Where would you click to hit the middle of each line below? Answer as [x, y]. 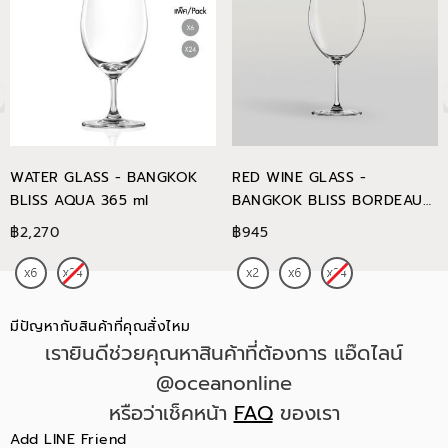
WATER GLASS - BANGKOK [104, 177]
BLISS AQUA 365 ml [79, 200]
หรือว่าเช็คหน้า [171, 413]
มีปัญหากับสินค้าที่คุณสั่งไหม [100, 326]
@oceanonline [224, 383]
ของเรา [306, 413]
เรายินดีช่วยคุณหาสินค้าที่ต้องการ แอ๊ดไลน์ [224, 353]
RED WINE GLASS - [299, 177]
